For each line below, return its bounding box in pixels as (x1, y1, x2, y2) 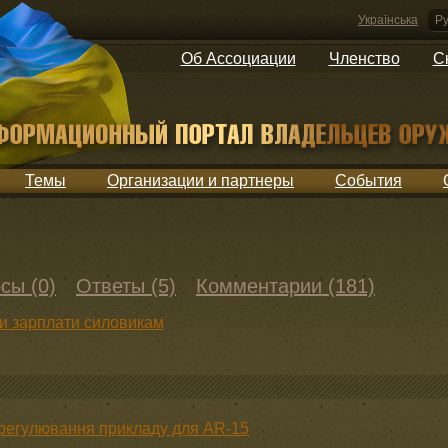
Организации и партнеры (107, 172, 294, 189)
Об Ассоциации (180, 50, 296, 67)
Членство (328, 50, 400, 67)
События (335, 172, 402, 189)
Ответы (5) (76, 275, 176, 297)
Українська (358, 13, 418, 27)
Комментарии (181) (196, 275, 375, 297)
